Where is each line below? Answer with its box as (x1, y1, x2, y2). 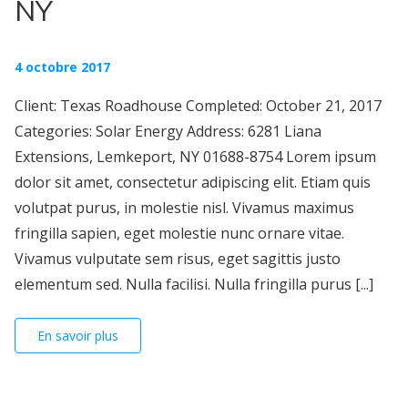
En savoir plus (37, 327, 118, 345)
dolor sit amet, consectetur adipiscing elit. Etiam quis (15, 172, 371, 193)
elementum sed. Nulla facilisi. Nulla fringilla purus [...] (15, 274, 373, 295)
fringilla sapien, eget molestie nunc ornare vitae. (15, 223, 344, 244)
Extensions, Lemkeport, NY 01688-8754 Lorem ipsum (15, 147, 376, 168)
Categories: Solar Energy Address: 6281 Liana (15, 121, 321, 142)
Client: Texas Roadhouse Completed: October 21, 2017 (15, 96, 382, 117)
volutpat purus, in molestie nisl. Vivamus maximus (15, 198, 354, 219)
